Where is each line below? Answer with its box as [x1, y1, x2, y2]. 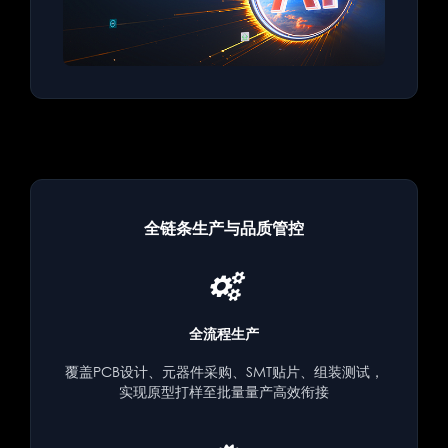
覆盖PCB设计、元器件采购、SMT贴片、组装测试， [64, 363, 384, 381]
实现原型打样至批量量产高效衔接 [119, 383, 329, 401]
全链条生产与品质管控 [144, 218, 304, 239]
